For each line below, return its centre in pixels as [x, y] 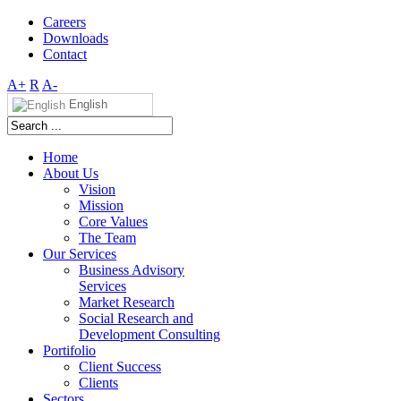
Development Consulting [149, 334]
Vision [97, 189]
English [86, 104]
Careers [64, 22]
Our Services [80, 253]
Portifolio [69, 350]
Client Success [120, 366]
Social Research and [136, 318]
